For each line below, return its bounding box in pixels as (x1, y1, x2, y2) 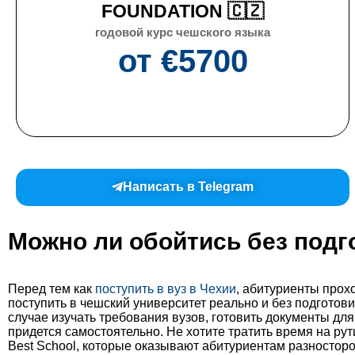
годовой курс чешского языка (95, 25, 271, 40)
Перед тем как (8, 282, 95, 296)
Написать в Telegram (123, 180, 254, 194)
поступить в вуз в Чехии (95, 282, 236, 296)
